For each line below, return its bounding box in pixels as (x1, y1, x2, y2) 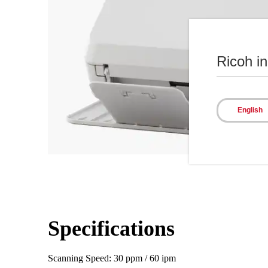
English (237, 105, 263, 114)
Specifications (48, 216, 175, 240)
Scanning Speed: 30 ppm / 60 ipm (48, 252, 176, 263)
